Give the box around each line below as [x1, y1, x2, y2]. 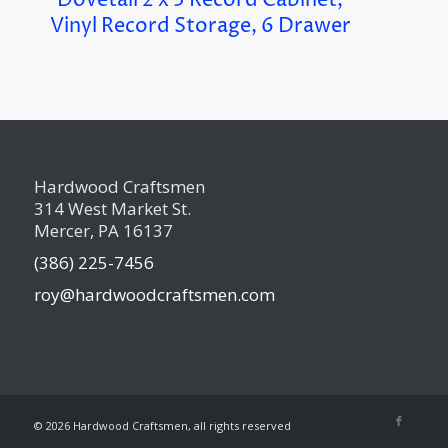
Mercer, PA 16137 [33, 219, 173, 243]
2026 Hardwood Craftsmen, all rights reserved [45, 418, 291, 434]
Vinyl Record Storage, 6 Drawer [49, 13, 351, 41]
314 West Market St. [33, 197, 191, 221]
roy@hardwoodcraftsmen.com [33, 283, 275, 307]
